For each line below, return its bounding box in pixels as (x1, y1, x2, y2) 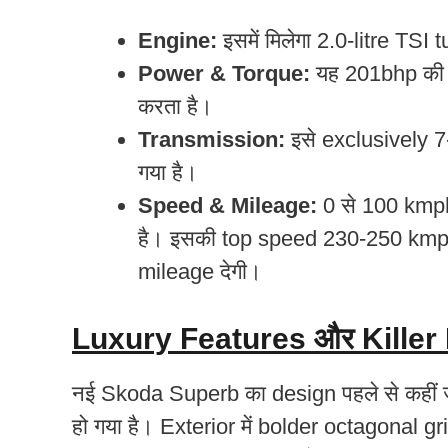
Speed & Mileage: (138, 192, 317, 218)
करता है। (138, 93, 213, 119)
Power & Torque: (138, 60, 310, 86)
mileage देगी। (138, 258, 262, 284)
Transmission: (138, 126, 285, 152)
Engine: (138, 27, 217, 53)
